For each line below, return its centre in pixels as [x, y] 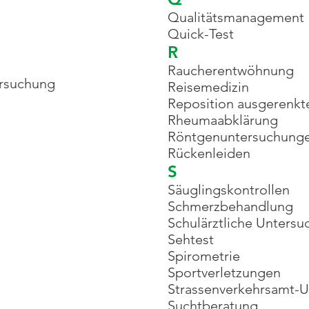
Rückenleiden [209, 153]
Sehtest [191, 239]
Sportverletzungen [224, 272]
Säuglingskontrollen [229, 190]
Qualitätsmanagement [236, 17]
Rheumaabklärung [223, 120]
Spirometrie [204, 256]
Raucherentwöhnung [231, 70]
